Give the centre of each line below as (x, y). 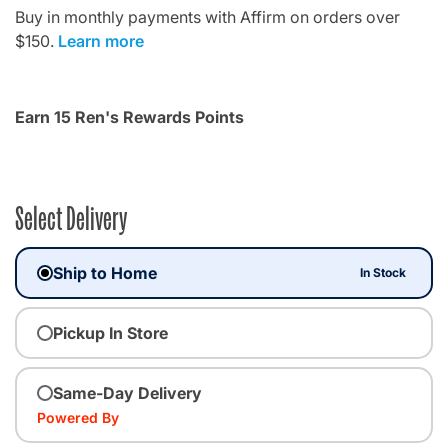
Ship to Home (105, 272)
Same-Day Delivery (127, 392)
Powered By (78, 417)
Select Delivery (71, 215)
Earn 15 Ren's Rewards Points (129, 116)
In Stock (383, 272)
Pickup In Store (110, 332)
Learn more (101, 40)
